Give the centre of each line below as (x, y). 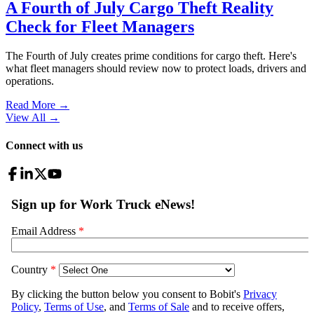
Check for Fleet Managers (100, 26)
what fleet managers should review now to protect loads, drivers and (156, 69)
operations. (30, 81)
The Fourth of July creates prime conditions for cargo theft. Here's (151, 56)
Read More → (37, 105)
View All (26, 118)
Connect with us (44, 145)
